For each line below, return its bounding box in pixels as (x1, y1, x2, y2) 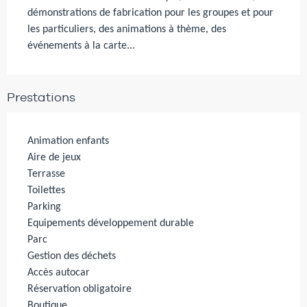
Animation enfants (27, 135, 109, 147)
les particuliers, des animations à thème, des (27, 23, 226, 35)
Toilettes (27, 184, 65, 196)
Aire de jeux (27, 151, 81, 163)
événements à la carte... (27, 40, 135, 51)
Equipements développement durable (27, 217, 194, 229)
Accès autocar (27, 267, 90, 278)
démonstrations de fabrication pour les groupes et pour (27, 7, 273, 19)
